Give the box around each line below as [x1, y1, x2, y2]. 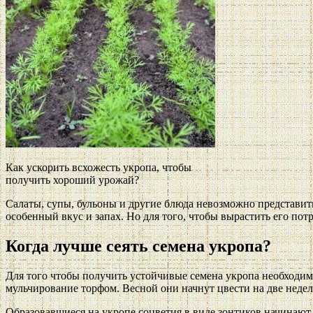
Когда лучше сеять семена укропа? [6, 236, 271, 255]
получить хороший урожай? [6, 173, 139, 186]
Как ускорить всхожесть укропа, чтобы [6, 161, 191, 173]
